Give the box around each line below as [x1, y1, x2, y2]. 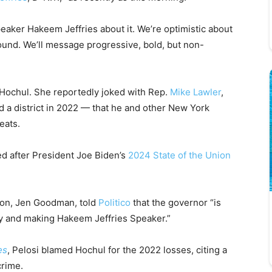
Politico [98, 196, 131, 208]
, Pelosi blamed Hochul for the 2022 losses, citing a [7, 243, 227, 256]
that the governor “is [131, 196, 221, 208]
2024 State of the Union [126, 149, 231, 161]
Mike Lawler [170, 86, 221, 98]
